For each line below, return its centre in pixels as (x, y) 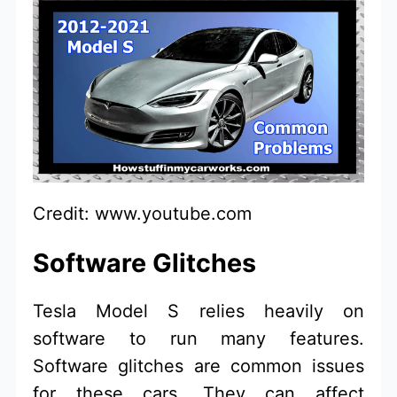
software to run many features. (198, 338)
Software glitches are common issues (198, 366)
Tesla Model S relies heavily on (198, 311)
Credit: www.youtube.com (143, 213)
